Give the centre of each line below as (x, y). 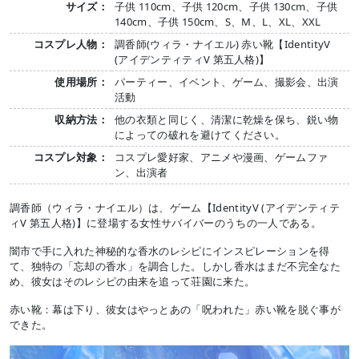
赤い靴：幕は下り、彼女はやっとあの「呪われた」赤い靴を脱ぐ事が (175, 309)
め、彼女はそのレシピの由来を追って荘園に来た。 (133, 281)
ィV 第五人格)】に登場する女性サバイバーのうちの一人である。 (165, 222)
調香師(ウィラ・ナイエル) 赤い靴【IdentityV (223, 44)
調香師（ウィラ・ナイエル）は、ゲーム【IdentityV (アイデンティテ (175, 207)
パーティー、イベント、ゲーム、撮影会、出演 (227, 81)
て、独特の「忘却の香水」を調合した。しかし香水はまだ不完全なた (175, 266)
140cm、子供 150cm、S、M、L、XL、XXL (218, 21)
